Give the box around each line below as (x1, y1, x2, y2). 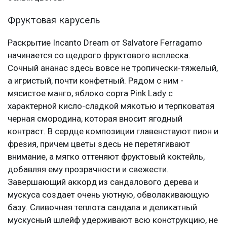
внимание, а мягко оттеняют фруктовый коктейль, (8, 151, 205, 162)
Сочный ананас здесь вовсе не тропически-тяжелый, (8, 62, 218, 73)
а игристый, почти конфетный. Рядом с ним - (8, 75, 183, 86)
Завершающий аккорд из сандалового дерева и (8, 176, 199, 187)
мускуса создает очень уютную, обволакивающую (8, 189, 209, 200)
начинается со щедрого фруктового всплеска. (8, 50, 191, 60)
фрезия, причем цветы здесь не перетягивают (8, 138, 190, 149)
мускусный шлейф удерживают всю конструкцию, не (8, 214, 218, 225)
